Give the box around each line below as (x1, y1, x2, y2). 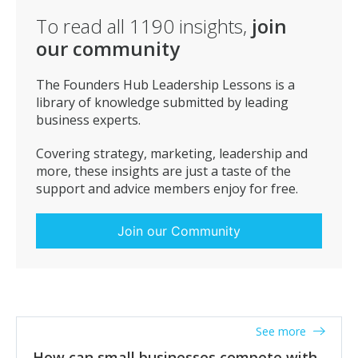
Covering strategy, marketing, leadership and (36, 145, 308, 162)
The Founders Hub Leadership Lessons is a (36, 76, 295, 93)
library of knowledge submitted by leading (36, 93, 288, 111)
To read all (36, 13, 129, 39)
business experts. (36, 111, 141, 129)
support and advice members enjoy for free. (36, 180, 298, 197)
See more (256, 324, 309, 339)
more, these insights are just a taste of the (36, 162, 291, 180)
